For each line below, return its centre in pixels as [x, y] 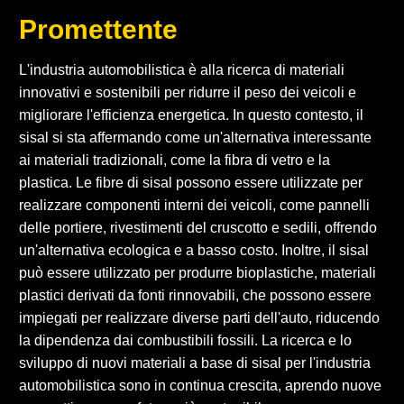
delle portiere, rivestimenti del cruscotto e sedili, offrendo [198, 227]
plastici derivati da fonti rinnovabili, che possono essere [195, 295]
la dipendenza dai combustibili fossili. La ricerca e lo [185, 340]
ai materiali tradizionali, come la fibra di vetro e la [174, 160]
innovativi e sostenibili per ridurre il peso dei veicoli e [188, 92]
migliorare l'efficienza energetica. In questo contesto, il [191, 115]
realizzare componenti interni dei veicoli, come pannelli [194, 205]
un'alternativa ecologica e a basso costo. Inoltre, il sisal [194, 250]
